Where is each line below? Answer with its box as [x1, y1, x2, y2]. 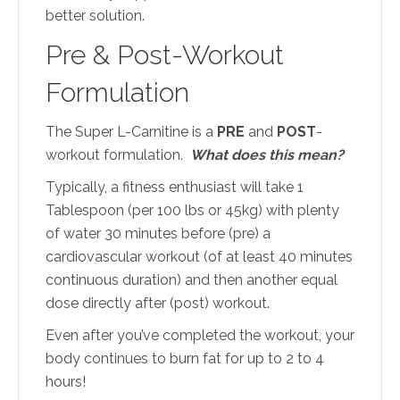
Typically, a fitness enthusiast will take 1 [46, 178, 304, 196]
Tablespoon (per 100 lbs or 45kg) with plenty [46, 201, 339, 219]
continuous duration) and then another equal [46, 271, 337, 288]
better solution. [46, 6, 145, 24]
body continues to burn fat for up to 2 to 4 [46, 349, 324, 367]
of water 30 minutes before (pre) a [46, 224, 271, 242]
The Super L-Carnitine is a [46, 122, 217, 140]
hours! [46, 372, 86, 390]
